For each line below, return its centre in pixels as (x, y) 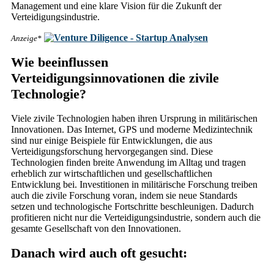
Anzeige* (26, 38)
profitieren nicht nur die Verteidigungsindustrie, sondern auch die (136, 217)
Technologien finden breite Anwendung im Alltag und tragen (128, 162)
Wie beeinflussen (60, 62)
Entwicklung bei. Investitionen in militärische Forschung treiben (134, 184)
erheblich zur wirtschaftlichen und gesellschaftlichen (112, 173)
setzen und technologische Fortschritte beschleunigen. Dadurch (132, 206)
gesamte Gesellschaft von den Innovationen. (96, 228)
